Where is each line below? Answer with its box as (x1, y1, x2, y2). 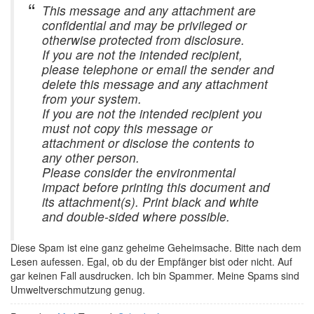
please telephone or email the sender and (42, 60, 274, 78)
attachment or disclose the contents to (42, 134, 254, 151)
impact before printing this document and (42, 178, 270, 196)
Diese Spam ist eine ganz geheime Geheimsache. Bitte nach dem (11, 240, 301, 254)
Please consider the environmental (42, 163, 235, 181)
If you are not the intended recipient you (42, 104, 262, 122)
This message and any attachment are (42, 1, 256, 19)
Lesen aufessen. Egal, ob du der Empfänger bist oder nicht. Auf (11, 254, 292, 268)
